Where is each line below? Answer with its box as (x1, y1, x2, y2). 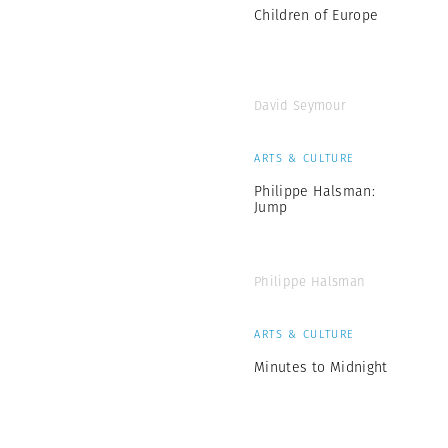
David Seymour (254, 95, 347, 115)
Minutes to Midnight (254, 356, 388, 377)
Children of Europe (254, 4, 379, 25)
